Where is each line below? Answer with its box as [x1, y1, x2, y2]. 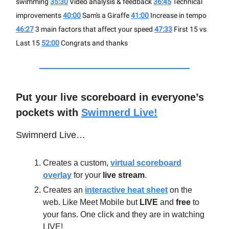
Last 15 [16, 39, 41, 48]
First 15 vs [172, 25, 207, 34]
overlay [43, 171, 72, 180]
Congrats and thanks [59, 39, 128, 48]
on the [168, 186, 192, 195]
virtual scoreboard [110, 158, 181, 168]
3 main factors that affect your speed [34, 25, 154, 34]
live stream [101, 171, 145, 180]
